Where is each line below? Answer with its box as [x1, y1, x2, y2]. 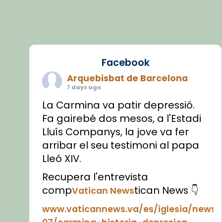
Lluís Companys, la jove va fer [42, 124, 189, 139]
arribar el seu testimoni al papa [42, 138, 200, 152]
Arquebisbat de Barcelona [67, 71, 188, 84]
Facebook [101, 55, 150, 69]
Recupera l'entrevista [42, 169, 149, 184]
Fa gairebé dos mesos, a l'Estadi [42, 111, 202, 125]
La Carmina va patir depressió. [42, 98, 195, 112]
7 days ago [67, 83, 102, 91]
